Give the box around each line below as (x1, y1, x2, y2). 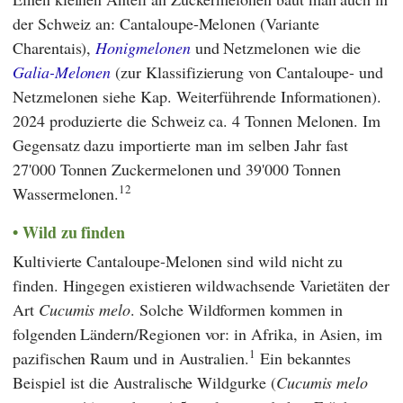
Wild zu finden (22, 219, 126, 244)
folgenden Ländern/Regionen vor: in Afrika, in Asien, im (13, 323, 383, 345)
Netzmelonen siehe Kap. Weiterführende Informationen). (13, 85, 382, 107)
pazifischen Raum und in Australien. (13, 347, 250, 370)
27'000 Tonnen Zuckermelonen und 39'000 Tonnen (13, 157, 341, 180)
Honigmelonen (95, 36, 191, 58)
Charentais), (13, 36, 96, 58)
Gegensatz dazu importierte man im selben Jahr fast (13, 133, 349, 156)
